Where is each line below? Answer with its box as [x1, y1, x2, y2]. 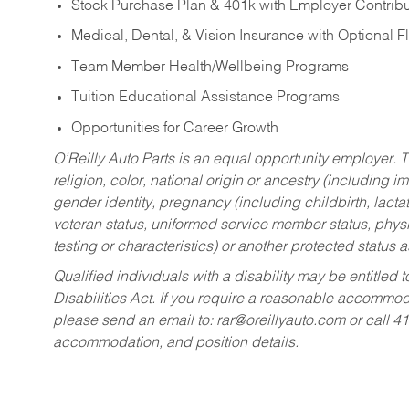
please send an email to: [53, 314, 216, 330]
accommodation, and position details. [53, 336, 299, 351]
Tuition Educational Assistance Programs [71, 90, 340, 106]
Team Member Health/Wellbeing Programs [71, 59, 349, 75]
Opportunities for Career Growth [71, 121, 278, 136]
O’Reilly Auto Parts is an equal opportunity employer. [53, 152, 400, 167]
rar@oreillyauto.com [216, 314, 345, 330]
